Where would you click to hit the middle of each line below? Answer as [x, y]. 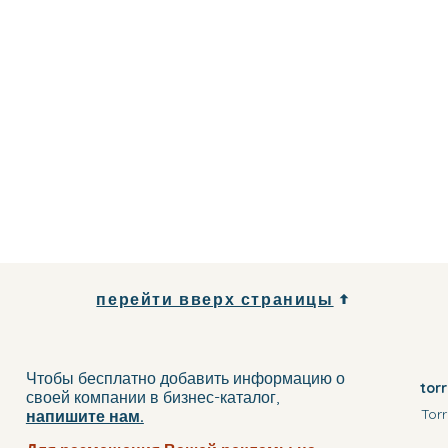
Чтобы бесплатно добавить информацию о [185, 378]
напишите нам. [84, 416]
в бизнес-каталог [212, 397]
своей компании [87, 397]
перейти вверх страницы [215, 298]
